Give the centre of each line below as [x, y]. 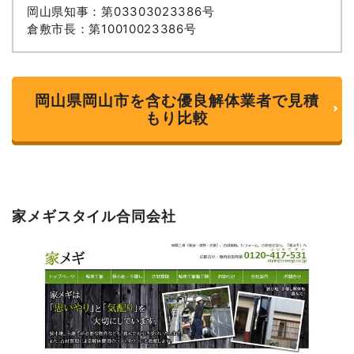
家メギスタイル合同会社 [94, 215]
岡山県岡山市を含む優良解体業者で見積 [177, 100]
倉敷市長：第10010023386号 [111, 29]
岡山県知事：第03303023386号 [121, 12]
